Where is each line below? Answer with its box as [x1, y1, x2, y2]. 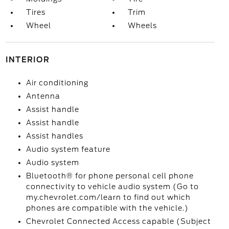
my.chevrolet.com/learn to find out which [26, 193, 191, 201]
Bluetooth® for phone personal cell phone [26, 172, 194, 180]
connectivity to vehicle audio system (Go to [26, 182, 199, 191]
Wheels [128, 21, 157, 30]
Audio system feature [26, 145, 110, 153]
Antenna [26, 92, 60, 100]
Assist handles [26, 132, 83, 140]
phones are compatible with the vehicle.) [26, 204, 189, 212]
